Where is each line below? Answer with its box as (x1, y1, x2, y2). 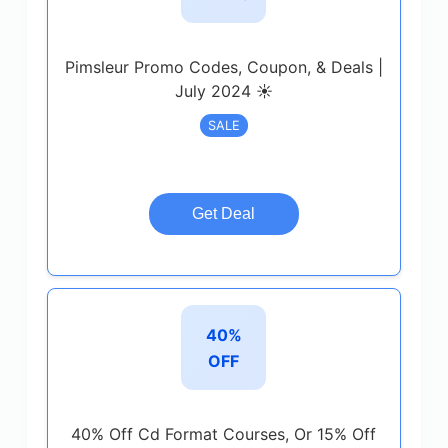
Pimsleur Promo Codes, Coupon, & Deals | (64, 57, 383, 77)
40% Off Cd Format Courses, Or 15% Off (71, 424, 377, 444)
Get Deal (192, 205, 256, 222)
